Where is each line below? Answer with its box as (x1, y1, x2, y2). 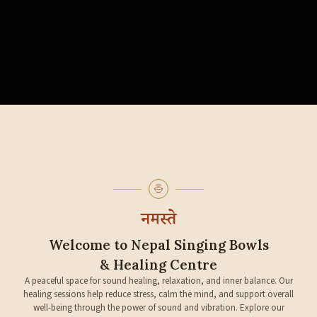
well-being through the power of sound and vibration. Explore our (33, 301, 284, 314)
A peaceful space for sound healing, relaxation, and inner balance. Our (24, 275, 293, 287)
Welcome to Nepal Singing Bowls (48, 236, 269, 253)
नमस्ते (141, 209, 176, 235)
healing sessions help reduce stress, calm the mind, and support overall (23, 288, 294, 301)
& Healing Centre (100, 256, 217, 273)
